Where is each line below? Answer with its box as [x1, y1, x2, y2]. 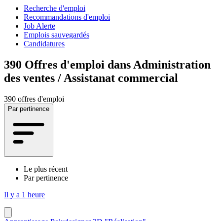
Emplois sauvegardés [24, 30, 89, 39]
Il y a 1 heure [4, 190, 45, 199]
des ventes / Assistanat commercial [4, 71, 178, 84]
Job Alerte [24, 21, 55, 30]
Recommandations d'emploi [24, 12, 110, 21]
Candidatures [24, 39, 65, 48]
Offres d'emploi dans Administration [25, 58, 211, 71]
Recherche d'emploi [24, 3, 85, 12]
